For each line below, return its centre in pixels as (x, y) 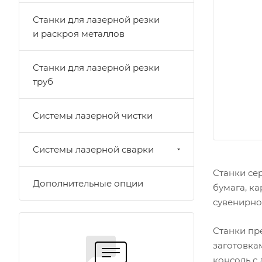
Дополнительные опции (88, 183)
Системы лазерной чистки (93, 116)
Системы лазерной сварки (93, 149)
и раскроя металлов (79, 34)
